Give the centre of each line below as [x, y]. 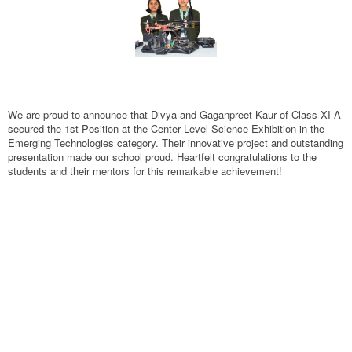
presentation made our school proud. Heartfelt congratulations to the [162, 156]
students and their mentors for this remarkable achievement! [145, 170]
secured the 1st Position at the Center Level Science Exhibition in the [166, 128]
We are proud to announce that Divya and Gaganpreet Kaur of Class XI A [174, 114]
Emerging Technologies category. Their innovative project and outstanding [176, 142]
